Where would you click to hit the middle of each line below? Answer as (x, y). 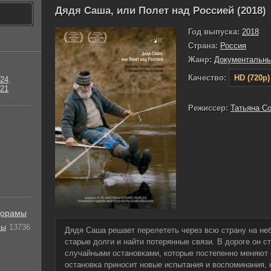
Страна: (203, 46)
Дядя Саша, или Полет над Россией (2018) (161, 11)
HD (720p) (252, 78)
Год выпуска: (214, 32)
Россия (233, 46)
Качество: (207, 78)
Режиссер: (208, 108)
